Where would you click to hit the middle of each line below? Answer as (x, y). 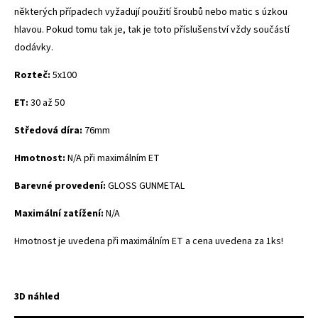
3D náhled (37, 296)
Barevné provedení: (61, 186)
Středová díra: (49, 130)
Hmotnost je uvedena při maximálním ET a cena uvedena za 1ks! (149, 241)
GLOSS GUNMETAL (146, 186)
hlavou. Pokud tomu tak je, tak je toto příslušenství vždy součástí (152, 29)
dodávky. (34, 47)
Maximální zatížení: (60, 213)
